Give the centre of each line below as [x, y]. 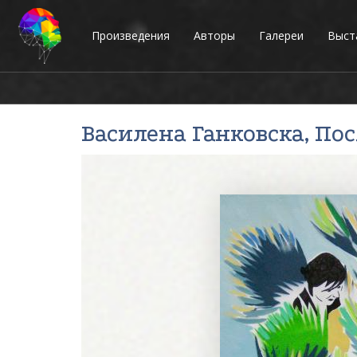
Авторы [214, 35]
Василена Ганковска [193, 133]
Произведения [131, 35]
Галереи [281, 35]
